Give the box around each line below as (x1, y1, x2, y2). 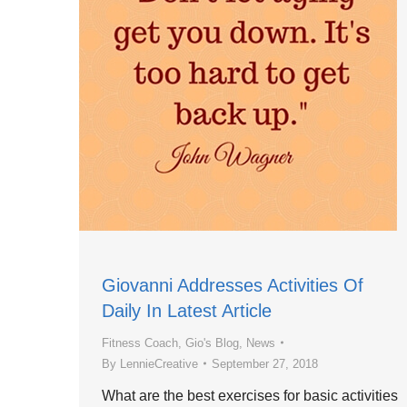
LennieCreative (120, 356, 198, 371)
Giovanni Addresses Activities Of (102, 274, 363, 295)
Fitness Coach (102, 335, 178, 350)
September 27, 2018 (212, 356, 318, 371)
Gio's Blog (185, 335, 239, 350)
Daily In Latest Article (102, 300, 272, 321)
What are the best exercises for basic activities (102, 387, 398, 403)
